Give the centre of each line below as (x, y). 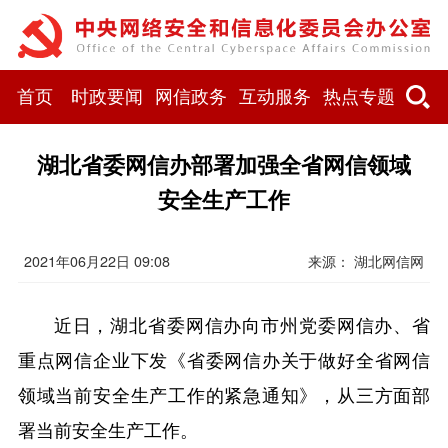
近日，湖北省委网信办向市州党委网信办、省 (242, 324)
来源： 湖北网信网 (366, 261)
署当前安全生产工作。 (107, 429)
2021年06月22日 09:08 (96, 261)
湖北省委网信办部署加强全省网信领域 (224, 164)
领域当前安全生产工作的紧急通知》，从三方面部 (224, 394)
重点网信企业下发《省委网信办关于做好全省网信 (224, 359)
